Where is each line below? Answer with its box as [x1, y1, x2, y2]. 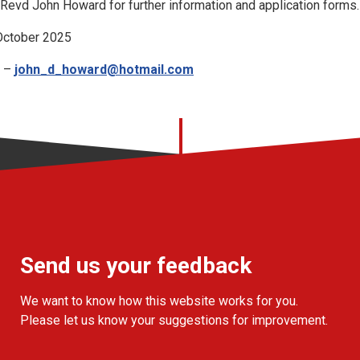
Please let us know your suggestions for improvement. [19, 313, 328, 329]
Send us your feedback [19, 252, 252, 280]
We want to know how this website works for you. [19, 293, 298, 309]
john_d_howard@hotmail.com [14, 62, 194, 78]
